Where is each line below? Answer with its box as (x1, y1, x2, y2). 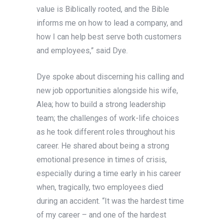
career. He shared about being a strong (37, 141, 169, 151)
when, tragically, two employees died (37, 183, 163, 192)
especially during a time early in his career (37, 169, 181, 179)
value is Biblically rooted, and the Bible (37, 4, 169, 14)
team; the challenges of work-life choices (37, 113, 179, 123)
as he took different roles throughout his (37, 127, 175, 137)
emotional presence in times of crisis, (37, 155, 167, 165)
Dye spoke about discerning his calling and (37, 72, 184, 82)
